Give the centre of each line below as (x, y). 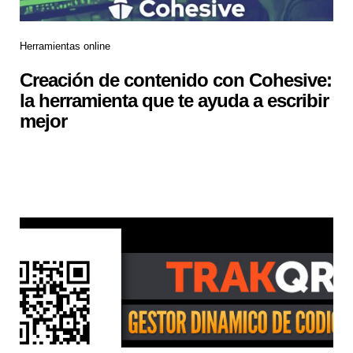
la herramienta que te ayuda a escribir (174, 100)
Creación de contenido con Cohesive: (176, 80)
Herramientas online (65, 46)
